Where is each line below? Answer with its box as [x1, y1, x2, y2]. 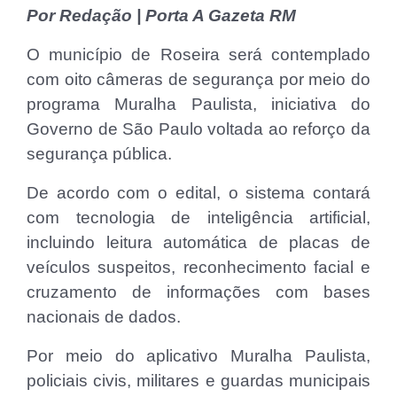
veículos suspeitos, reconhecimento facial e [27, 257, 370, 276]
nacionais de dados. [27, 307, 181, 326]
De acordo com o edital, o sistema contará [27, 183, 370, 202]
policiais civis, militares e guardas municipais [27, 370, 370, 390]
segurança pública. [27, 144, 172, 163]
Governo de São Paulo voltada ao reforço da [27, 119, 370, 138]
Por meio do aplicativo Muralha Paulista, [27, 346, 370, 365]
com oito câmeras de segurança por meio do [27, 69, 370, 89]
